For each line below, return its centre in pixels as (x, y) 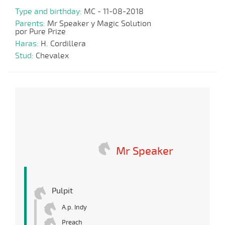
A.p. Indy (74, 208)
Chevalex (52, 56)
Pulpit (62, 191)
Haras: (28, 44)
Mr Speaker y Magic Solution (99, 24)
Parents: (31, 24)
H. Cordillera (63, 44)
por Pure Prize (40, 32)
